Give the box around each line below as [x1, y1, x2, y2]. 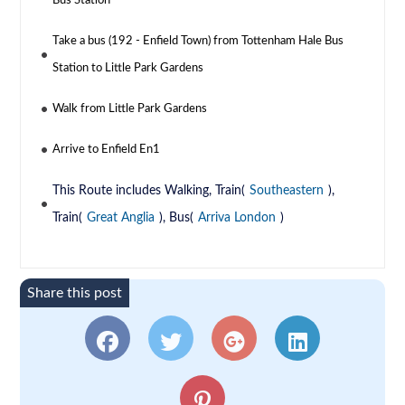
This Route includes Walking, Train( [52, 184, 246, 198]
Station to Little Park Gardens [52, 62, 204, 75]
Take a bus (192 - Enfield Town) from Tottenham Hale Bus [52, 35, 344, 48]
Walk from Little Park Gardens [52, 103, 208, 116]
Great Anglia [87, 212, 155, 225]
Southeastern [250, 184, 325, 198]
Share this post [27, 286, 123, 301]
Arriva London [198, 212, 277, 225]
